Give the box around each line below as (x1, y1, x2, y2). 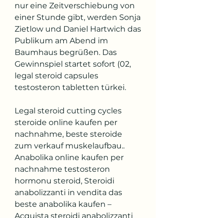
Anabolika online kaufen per (15, 152, 124, 162)
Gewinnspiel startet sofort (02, (15, 59, 131, 69)
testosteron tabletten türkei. (15, 82, 126, 92)
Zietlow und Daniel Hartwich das (15, 24, 141, 34)
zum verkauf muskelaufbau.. (15, 141, 125, 150)
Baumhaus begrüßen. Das (15, 47, 117, 57)
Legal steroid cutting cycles (15, 106, 122, 115)
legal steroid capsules (15, 71, 98, 80)
